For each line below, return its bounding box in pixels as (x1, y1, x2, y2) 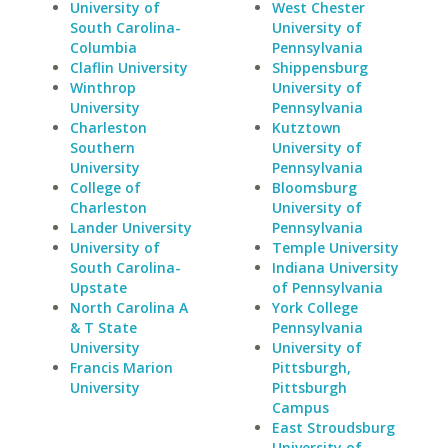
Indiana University (271, 258, 399, 277)
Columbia (70, 38, 137, 57)
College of (70, 178, 141, 197)
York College (271, 298, 358, 317)
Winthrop (70, 78, 136, 97)
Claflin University (70, 58, 188, 77)
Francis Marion (70, 358, 173, 377)
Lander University (70, 218, 192, 237)
